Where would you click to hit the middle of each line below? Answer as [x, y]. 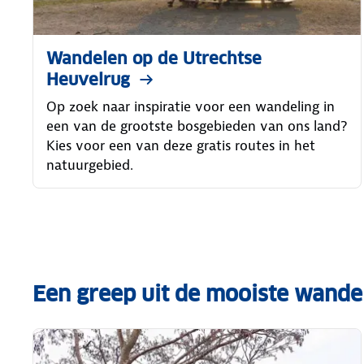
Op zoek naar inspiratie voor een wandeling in [191, 106]
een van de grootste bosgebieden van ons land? [197, 126]
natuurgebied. [90, 165]
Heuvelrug [88, 79]
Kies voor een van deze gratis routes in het [181, 145]
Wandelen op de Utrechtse [154, 58]
